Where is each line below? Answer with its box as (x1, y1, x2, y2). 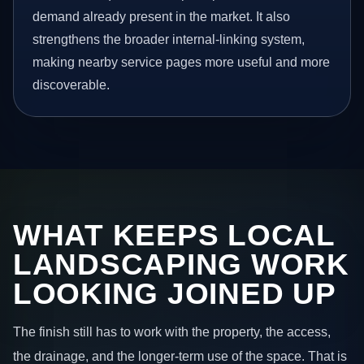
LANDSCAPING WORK (13, 247, 349, 281)
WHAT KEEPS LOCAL (13, 218, 335, 252)
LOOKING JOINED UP (13, 276, 336, 310)
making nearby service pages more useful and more (32, 55, 331, 70)
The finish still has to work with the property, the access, (13, 324, 331, 340)
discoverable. (32, 78, 110, 93)
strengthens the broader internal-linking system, (32, 32, 305, 47)
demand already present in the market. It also (32, 10, 291, 24)
